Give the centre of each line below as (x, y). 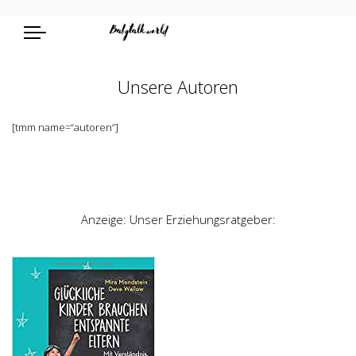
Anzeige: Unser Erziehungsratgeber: (178, 219)
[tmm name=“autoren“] (65, 127)
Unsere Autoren (178, 87)
